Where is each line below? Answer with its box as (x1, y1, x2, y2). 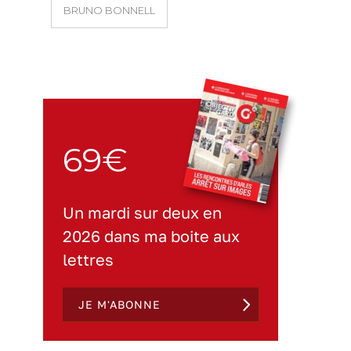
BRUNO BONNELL (63, 4, 155, 16)
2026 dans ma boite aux (63, 226, 240, 245)
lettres (63, 250, 114, 269)
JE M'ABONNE (78, 297, 161, 311)
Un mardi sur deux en (63, 203, 222, 222)
